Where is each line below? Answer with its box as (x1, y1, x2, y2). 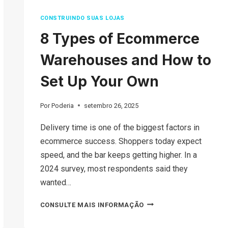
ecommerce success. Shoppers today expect (40, 136, 202, 146)
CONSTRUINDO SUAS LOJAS (40, 15, 125, 22)
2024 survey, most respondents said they (40, 163, 188, 174)
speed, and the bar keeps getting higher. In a (40, 150, 197, 160)
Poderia (51, 101, 74, 109)
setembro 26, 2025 (83, 101, 138, 109)
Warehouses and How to (40, 51, 211, 69)
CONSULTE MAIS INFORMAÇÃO (40, 201, 144, 209)
